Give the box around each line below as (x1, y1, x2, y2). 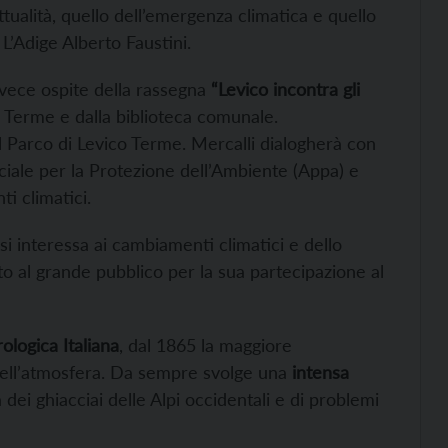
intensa (287, 361, 349, 383)
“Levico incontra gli (211, 78, 360, 100)
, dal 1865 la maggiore (119, 334, 292, 356)
